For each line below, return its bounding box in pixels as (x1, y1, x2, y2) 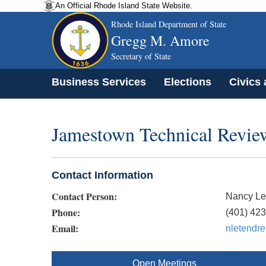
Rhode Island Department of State (111, 18, 226, 30)
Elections (164, 76, 211, 88)
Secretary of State (111, 50, 171, 62)
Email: (52, 221, 78, 235)
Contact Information (52, 169, 153, 181)
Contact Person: (52, 189, 117, 203)
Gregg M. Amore (111, 31, 210, 50)
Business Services (52, 76, 146, 88)
